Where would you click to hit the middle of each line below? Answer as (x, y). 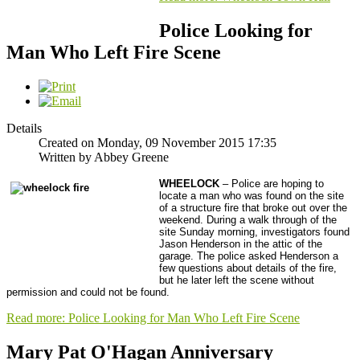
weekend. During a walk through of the (248, 220)
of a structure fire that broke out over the (253, 208)
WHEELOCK (189, 184)
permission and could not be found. (88, 292)
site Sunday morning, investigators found (254, 232)
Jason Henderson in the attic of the (241, 244)
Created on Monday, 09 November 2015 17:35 (157, 143)
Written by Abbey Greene (104, 157)
